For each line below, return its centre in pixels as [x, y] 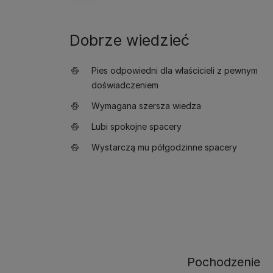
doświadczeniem [125, 85]
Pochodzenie [224, 262]
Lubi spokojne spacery [136, 126]
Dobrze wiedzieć [129, 40]
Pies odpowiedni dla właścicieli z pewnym [175, 70]
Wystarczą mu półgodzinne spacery [164, 147]
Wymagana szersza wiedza [146, 106]
